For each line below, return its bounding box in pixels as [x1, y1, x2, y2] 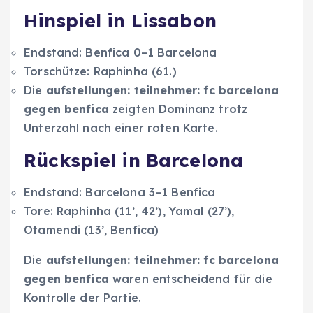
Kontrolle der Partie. [24, 290, 142, 305]
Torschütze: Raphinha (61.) [24, 64, 177, 78]
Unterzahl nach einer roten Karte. [24, 120, 218, 135]
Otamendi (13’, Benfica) [24, 222, 159, 237]
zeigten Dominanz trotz [108, 101, 248, 116]
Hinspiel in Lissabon [24, 8, 217, 32]
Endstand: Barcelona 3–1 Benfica [24, 184, 216, 199]
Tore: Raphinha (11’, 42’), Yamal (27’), [24, 203, 235, 218]
